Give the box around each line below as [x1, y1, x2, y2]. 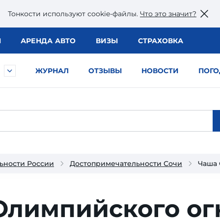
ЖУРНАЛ [35, 66, 69, 75]
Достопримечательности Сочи [70, 159, 182, 168]
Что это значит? [140, 9, 196, 18]
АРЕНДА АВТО [20, 36, 76, 45]
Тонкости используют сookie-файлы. [8, 9, 140, 18]
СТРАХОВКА [137, 36, 183, 45]
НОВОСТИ [141, 66, 179, 75]
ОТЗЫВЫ [88, 66, 122, 75]
